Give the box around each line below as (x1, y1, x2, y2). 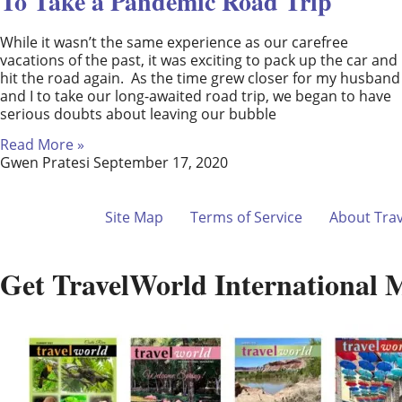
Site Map (105, 207, 163, 228)
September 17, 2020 (93, 153, 228, 173)
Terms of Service (190, 207, 302, 228)
